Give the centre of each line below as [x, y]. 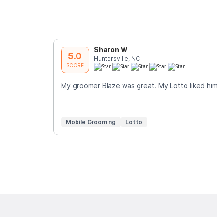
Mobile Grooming [91, 122]
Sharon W [111, 49]
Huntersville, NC [117, 58]
